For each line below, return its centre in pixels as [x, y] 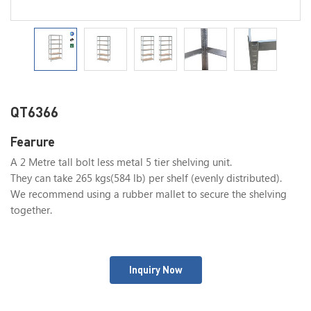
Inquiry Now [155, 270]
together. [31, 211]
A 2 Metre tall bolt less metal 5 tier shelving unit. [121, 163]
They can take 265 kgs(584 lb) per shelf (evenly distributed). [146, 179]
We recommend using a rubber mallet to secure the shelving [149, 195]
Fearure [33, 142]
